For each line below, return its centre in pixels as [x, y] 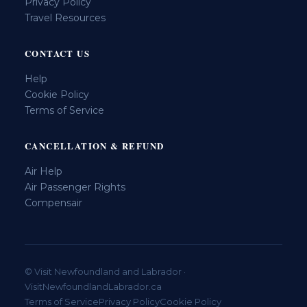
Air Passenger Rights [75, 187]
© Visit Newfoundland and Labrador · [105, 271]
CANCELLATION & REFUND [95, 145]
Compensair [53, 202]
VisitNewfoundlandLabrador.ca [93, 286]
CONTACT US [57, 53]
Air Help [44, 171]
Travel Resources [65, 17]
